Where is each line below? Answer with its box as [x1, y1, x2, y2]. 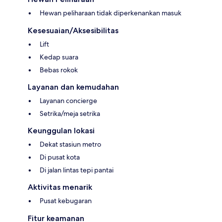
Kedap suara [40, 53, 78, 62]
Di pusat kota [40, 153, 80, 162]
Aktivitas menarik [28, 182, 92, 192]
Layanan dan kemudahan [28, 82, 119, 92]
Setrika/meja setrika [40, 109, 100, 118]
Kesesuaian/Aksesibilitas [28, 26, 118, 36]
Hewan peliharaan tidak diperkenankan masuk [40, 8, 181, 18]
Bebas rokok [40, 65, 78, 75]
